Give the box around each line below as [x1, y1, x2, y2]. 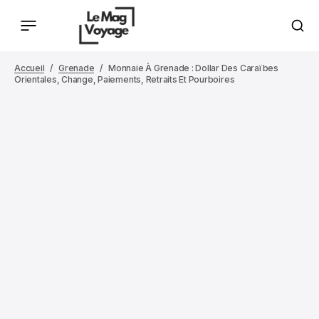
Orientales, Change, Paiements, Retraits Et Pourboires [14, 74, 235, 85]
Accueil [14, 63, 45, 73]
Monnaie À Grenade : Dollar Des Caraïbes [108, 63, 278, 73]
